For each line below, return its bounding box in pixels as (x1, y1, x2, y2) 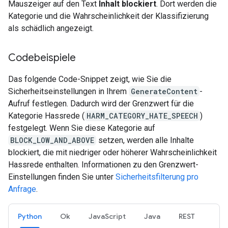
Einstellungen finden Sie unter (8, 172, 116, 182)
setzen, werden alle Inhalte (96, 135, 194, 145)
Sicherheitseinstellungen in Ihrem (8, 86, 129, 96)
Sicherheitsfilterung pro (116, 172, 198, 182)
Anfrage (8, 184, 36, 194)
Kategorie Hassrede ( (8, 110, 84, 121)
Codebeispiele (8, 51, 76, 64)
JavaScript (89, 211, 126, 221)
